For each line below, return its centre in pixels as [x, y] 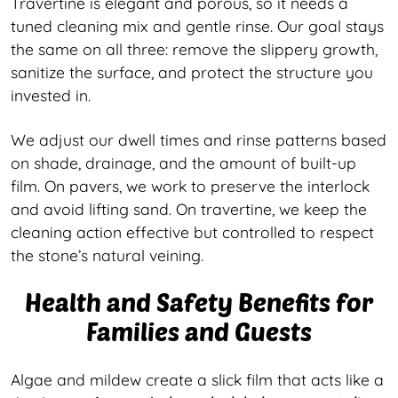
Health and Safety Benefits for [199, 302]
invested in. [51, 95]
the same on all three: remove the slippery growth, [194, 48]
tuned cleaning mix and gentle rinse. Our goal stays [197, 25]
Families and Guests [199, 331]
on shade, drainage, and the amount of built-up [183, 162]
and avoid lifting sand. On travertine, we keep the [189, 208]
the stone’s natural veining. [107, 255]
